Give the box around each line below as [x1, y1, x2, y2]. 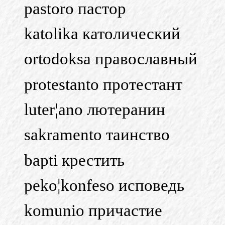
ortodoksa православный [24, 50, 197, 68]
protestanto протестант [24, 75, 182, 93]
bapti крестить [24, 151, 125, 169]
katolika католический [24, 25, 180, 43]
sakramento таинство [24, 126, 170, 144]
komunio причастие [24, 201, 162, 220]
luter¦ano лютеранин [24, 100, 165, 119]
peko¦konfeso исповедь [24, 176, 184, 195]
